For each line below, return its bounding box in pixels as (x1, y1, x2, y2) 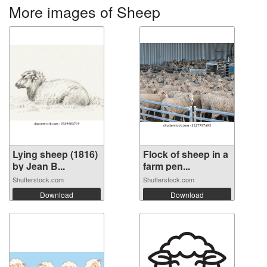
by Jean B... (13, 159, 65, 173)
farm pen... (143, 159, 190, 173)
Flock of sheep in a (143, 147, 228, 161)
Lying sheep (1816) (13, 147, 98, 161)
